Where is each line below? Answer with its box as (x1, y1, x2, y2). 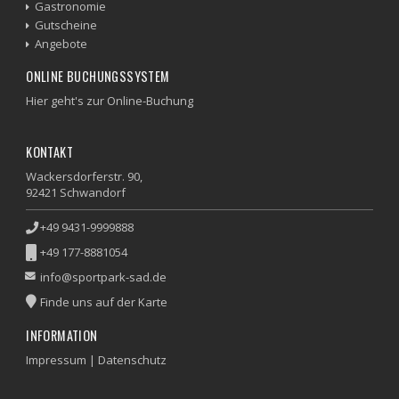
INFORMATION (26, 326, 98, 345)
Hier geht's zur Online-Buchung (26, 93, 194, 109)
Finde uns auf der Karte (40, 294, 168, 310)
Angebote (35, 36, 88, 52)
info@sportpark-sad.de (40, 269, 167, 285)
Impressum (26, 352, 87, 368)
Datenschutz (98, 352, 167, 368)
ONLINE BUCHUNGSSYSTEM (26, 67, 170, 85)
